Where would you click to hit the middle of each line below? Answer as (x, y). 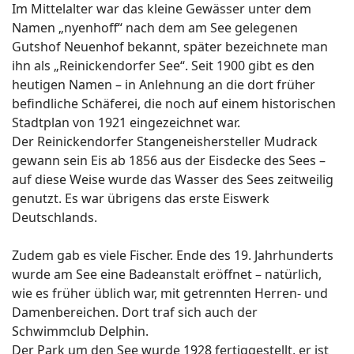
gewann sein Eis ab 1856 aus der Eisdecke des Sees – (169, 160)
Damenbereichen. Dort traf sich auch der (135, 312)
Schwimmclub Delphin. (80, 331)
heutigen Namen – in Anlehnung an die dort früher (164, 85)
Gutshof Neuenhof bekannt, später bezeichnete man (170, 47)
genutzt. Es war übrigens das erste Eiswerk (141, 198)
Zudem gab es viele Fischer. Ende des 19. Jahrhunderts (173, 255)
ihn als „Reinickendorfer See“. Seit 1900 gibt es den (163, 66)
